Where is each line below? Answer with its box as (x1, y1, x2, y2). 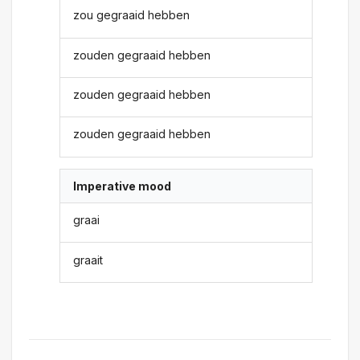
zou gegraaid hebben (73, 8, 190, 22)
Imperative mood (73, 178, 172, 193)
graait (73, 252, 104, 267)
